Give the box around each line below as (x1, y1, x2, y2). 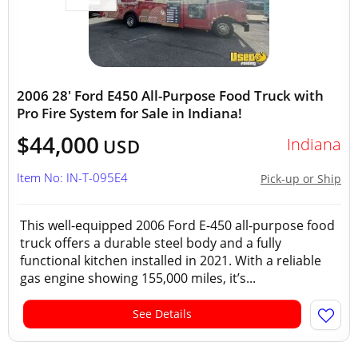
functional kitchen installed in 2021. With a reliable (20, 252, 321, 269)
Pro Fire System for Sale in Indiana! (17, 104, 242, 122)
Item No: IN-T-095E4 (17, 169, 128, 185)
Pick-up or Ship (261, 171, 341, 186)
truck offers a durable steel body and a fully (20, 234, 281, 252)
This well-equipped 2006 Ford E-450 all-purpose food (20, 217, 335, 234)
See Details (133, 306, 192, 321)
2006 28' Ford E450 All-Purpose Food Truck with (17, 86, 324, 105)
